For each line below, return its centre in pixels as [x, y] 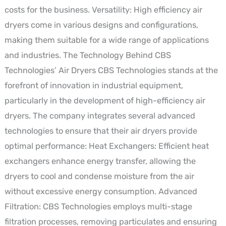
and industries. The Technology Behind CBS [88, 55]
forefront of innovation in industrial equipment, [94, 85]
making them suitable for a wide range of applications [106, 40]
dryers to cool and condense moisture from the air [99, 176]
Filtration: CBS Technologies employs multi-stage [98, 206]
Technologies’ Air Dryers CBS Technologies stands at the [111, 70]
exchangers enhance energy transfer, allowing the [100, 161]
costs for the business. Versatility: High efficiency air [103, 10]
